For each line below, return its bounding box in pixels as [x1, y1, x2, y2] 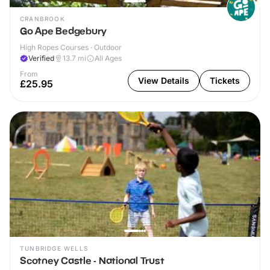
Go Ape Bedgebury [20, 25, 107, 37]
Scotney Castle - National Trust [20, 254, 165, 267]
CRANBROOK [20, 15, 65, 23]
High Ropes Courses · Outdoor [20, 43, 122, 52]
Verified [28, 54, 54, 63]
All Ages [95, 54, 122, 63]
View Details [138, 75, 189, 86]
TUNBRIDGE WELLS [20, 245, 88, 253]
